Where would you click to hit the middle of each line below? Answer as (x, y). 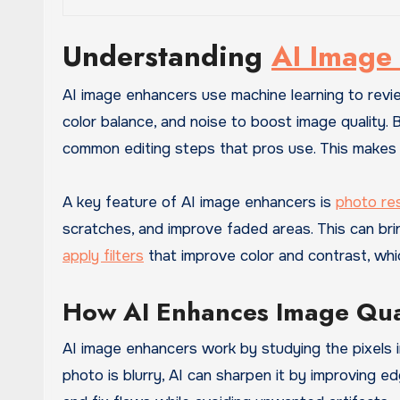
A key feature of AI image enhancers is (199, 203)
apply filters (103, 256)
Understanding (167, 57)
